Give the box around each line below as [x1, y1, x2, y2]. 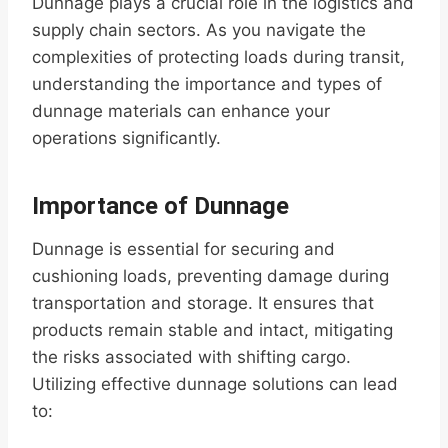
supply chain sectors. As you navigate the [32, 20, 366, 41]
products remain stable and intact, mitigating [32, 320, 393, 341]
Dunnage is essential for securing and [32, 239, 335, 260]
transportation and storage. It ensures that [32, 293, 374, 314]
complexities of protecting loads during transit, [32, 47, 405, 68]
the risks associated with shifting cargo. [32, 347, 351, 368]
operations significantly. [32, 128, 221, 149]
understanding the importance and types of [32, 74, 382, 95]
